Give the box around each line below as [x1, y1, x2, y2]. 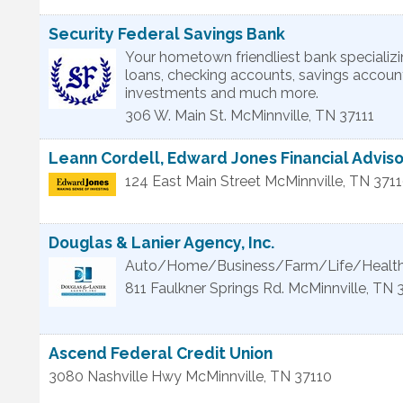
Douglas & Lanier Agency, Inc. [49, 233, 274, 252]
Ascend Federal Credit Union [49, 344, 273, 363]
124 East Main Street [125, 173, 261, 190]
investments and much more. [125, 85, 318, 102]
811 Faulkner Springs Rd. [125, 280, 288, 297]
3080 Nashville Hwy [49, 368, 182, 385]
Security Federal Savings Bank [49, 24, 285, 43]
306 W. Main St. [125, 107, 227, 124]
